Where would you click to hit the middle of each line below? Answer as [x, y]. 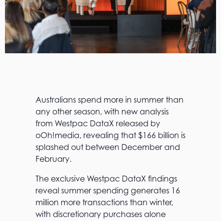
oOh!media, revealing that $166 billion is [110, 135]
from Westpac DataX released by [98, 124]
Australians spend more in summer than [110, 100]
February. [54, 159]
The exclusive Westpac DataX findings [106, 179]
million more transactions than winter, [104, 203]
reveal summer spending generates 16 [108, 191]
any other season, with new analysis [102, 112]
